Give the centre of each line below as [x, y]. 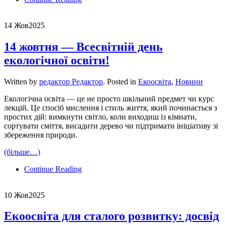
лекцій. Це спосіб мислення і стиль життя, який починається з [110, 107]
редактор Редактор [71, 81]
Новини [189, 81]
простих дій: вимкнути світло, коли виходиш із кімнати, [100, 117]
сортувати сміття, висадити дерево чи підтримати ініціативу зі [111, 126]
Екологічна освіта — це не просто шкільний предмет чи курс [109, 98]
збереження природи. [41, 135]
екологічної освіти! [57, 60]
